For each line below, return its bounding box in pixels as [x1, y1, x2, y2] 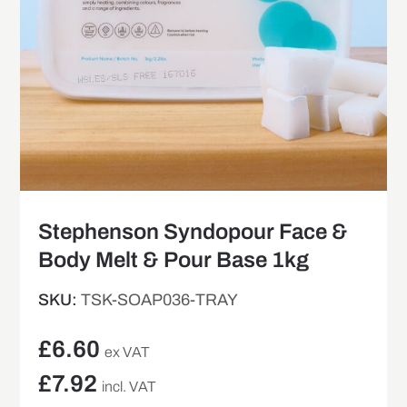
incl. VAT [102, 378, 157, 394]
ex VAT [104, 343, 151, 360]
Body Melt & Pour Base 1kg [38, 247, 310, 272]
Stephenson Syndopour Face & [38, 219, 349, 243]
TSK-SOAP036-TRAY [81, 290, 239, 309]
